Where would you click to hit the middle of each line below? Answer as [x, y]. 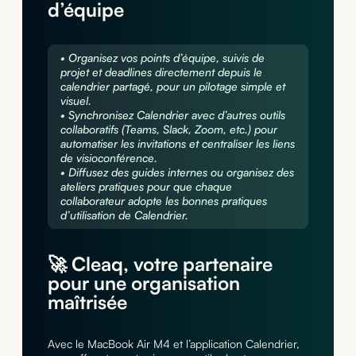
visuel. [75, 100]
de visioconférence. [108, 157]
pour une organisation [143, 282]
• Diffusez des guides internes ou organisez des [177, 172]
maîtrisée [87, 302]
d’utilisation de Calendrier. [124, 215]
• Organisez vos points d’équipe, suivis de [162, 57]
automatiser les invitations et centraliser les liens [177, 143]
